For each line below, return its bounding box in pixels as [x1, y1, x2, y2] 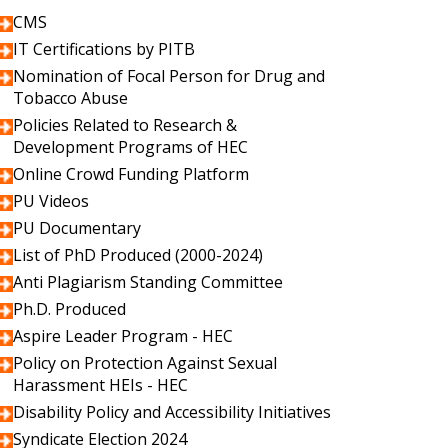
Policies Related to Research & [13, 114, 237, 136]
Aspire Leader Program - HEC [13, 325, 233, 347]
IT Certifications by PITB [13, 38, 195, 60]
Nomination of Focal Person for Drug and [13, 65, 325, 87]
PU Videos [13, 190, 89, 212]
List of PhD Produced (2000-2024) [13, 244, 263, 266]
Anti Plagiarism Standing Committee [13, 271, 283, 293]
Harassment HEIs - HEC [13, 374, 188, 396]
